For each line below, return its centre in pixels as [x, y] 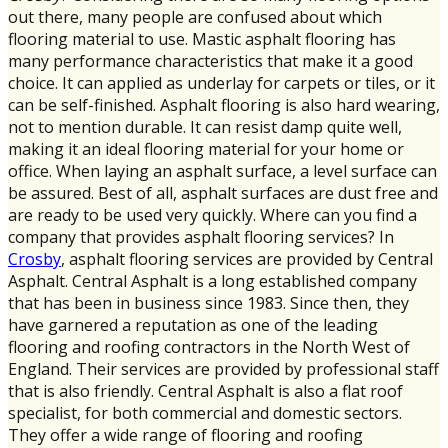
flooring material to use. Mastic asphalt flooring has [202, 38]
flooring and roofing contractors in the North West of [209, 346]
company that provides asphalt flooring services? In [201, 236]
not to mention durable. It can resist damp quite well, [205, 126]
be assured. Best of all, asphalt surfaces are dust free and [223, 192]
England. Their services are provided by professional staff [223, 368]
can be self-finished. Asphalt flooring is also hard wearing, [224, 104]
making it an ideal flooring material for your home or [206, 148]
